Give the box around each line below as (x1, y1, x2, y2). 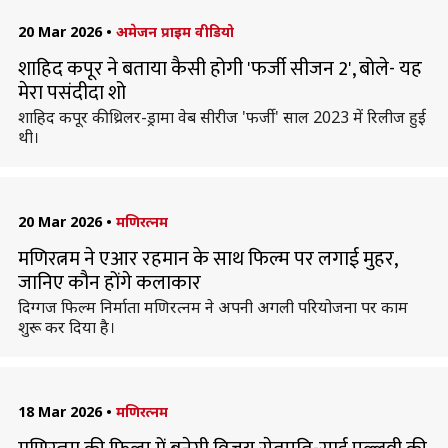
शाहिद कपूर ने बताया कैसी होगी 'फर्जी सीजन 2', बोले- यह (17, 52, 422, 86)
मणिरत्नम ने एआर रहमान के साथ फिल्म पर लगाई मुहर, (17, 242, 397, 276)
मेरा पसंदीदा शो (17, 76, 126, 110)
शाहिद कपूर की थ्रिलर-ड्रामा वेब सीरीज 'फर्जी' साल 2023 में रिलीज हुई (17, 106, 426, 128)
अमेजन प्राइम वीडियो (115, 22, 234, 41)
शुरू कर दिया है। (17, 316, 115, 338)
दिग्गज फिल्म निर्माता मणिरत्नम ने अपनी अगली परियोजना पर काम (17, 296, 408, 318)
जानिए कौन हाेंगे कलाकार (17, 266, 201, 300)
